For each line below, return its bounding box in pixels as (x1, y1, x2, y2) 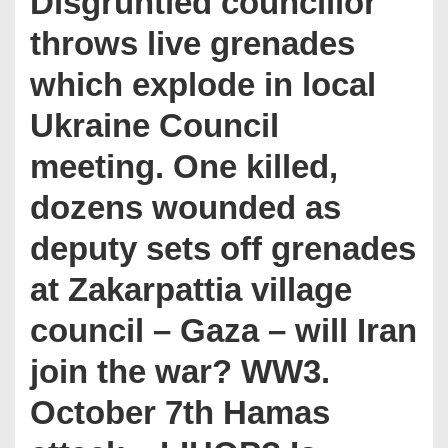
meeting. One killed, (30, 148, 338, 185)
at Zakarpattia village (30, 271, 352, 308)
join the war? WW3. (30, 353, 330, 390)
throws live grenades (30, 25, 355, 62)
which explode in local (30, 66, 376, 103)
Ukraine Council (30, 107, 279, 144)
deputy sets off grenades (30, 230, 416, 267)
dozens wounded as (30, 189, 341, 226)
